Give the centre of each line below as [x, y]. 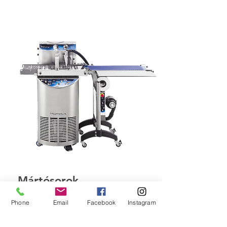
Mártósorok [48, 181]
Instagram [142, 202]
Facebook [101, 202]
